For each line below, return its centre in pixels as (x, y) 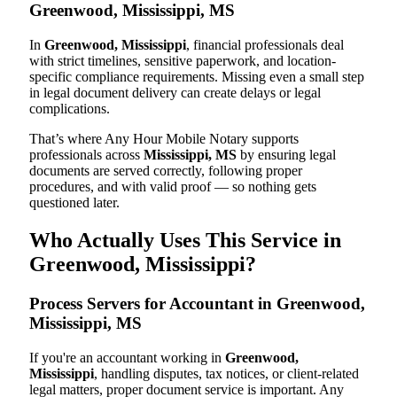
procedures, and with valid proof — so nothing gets (173, 187)
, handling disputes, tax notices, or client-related (226, 373)
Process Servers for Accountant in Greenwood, (197, 303)
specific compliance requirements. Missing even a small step (197, 77)
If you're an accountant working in (127, 357)
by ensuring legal (286, 155)
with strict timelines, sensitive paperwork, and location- (183, 61)
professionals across (86, 155)
